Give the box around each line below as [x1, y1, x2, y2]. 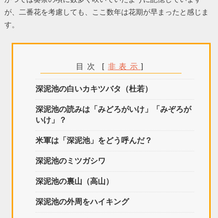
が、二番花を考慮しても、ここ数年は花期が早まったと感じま [4, 7, 209, 17]
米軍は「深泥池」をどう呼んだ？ [36, 135, 153, 145]
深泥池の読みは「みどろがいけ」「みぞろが [36, 104, 192, 114]
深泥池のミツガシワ [36, 156, 106, 165]
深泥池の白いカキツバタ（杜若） [36, 84, 153, 93]
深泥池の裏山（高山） [36, 176, 114, 186]
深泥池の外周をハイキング [36, 197, 129, 206]
